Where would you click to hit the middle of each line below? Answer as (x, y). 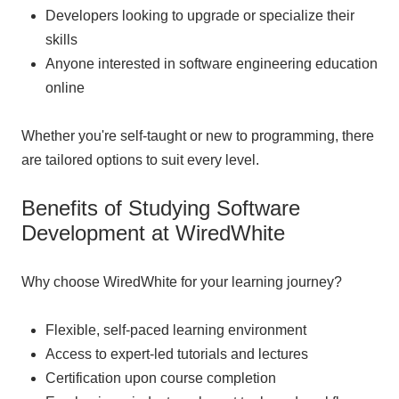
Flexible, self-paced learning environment (176, 330)
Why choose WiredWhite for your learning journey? (182, 281)
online (65, 87)
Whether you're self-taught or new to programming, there (198, 135)
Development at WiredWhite (153, 232)
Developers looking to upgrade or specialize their (200, 15)
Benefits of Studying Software (161, 208)
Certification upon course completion (161, 378)
